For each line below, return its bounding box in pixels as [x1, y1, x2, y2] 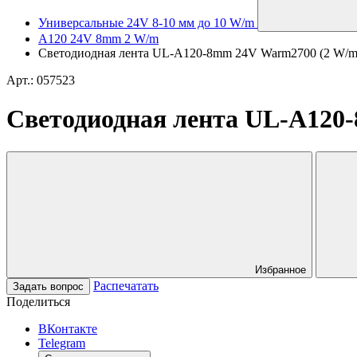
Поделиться [6, 294, 70, 308]
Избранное [255, 263, 306, 276]
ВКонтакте [38, 321, 97, 335]
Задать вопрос [13, 280, 84, 292]
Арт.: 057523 [6, 73, 75, 87]
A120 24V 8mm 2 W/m [38, 32, 159, 45]
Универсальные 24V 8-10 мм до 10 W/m [38, 16, 254, 29]
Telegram [38, 335, 85, 350]
